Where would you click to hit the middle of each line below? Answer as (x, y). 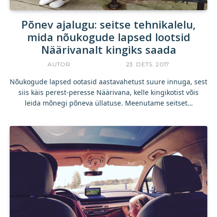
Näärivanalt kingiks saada (108, 49)
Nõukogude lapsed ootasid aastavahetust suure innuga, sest (108, 81)
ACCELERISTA (94, 64)
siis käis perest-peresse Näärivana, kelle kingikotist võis (108, 92)
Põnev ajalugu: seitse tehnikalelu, (108, 24)
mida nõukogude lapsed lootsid (108, 37)
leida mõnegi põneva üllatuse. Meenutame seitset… (108, 103)
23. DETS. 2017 (147, 64)
